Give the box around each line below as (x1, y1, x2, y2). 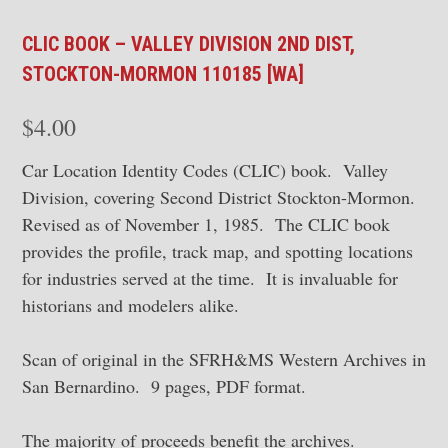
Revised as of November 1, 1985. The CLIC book (22, 211, 390, 236)
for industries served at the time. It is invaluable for (22, 265, 398, 290)
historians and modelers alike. (22, 292, 239, 317)
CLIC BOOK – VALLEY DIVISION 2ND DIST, (22, 31, 355, 56)
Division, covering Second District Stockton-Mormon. (22, 184, 421, 209)
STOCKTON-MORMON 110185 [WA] (22, 61, 304, 86)
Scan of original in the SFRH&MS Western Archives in (22, 346, 426, 371)
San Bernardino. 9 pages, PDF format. (22, 373, 306, 398)
